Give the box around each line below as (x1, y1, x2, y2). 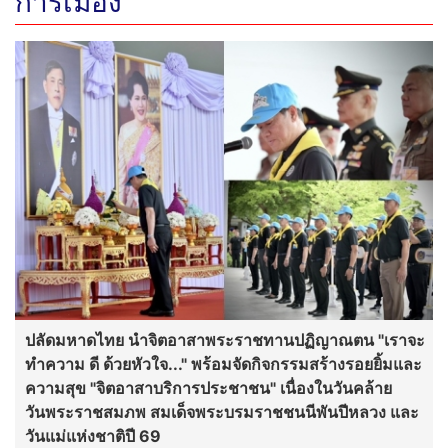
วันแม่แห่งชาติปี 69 (25, 425, 165, 446)
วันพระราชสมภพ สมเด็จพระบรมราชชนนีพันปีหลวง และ (25, 401, 419, 422)
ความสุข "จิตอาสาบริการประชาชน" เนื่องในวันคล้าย (25, 377, 392, 398)
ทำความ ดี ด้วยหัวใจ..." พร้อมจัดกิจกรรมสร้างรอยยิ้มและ (25, 353, 422, 374)
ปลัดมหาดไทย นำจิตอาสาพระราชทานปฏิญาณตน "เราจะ (25, 329, 425, 350)
